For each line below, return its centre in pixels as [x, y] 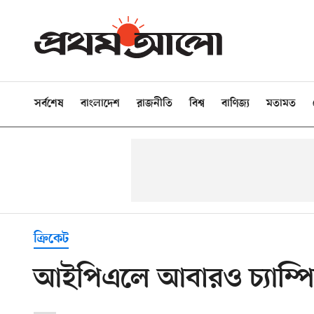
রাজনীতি [155, 104]
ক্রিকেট [51, 239]
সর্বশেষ [49, 104]
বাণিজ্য [235, 104]
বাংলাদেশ [100, 104]
